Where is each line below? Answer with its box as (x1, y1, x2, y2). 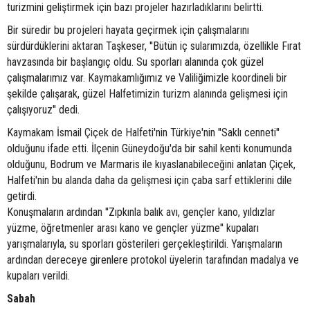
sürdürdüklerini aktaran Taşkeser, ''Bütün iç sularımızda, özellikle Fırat (7, 39, 301, 53)
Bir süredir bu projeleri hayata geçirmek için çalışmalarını (7, 24, 249, 37)
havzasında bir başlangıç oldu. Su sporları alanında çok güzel (7, 55, 264, 69)
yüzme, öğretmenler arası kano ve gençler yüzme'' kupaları (7, 221, 259, 235)
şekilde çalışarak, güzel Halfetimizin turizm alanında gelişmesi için (7, 87, 288, 101)
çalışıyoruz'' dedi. (7, 103, 80, 117)
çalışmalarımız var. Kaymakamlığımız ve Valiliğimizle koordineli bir (7, 71, 287, 85)
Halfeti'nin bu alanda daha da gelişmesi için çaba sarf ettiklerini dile (7, 174, 292, 188)
